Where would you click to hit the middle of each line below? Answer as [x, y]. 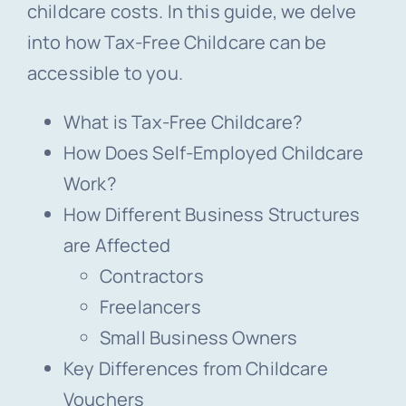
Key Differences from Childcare [195, 369]
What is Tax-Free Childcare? [183, 122]
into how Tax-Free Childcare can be [177, 43]
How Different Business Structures [212, 215]
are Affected [116, 246]
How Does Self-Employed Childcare [213, 153]
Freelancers [150, 307]
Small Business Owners [198, 338]
